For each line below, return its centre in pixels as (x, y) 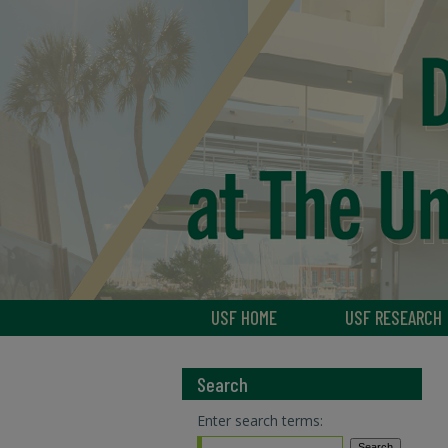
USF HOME (244, 317)
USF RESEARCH (393, 317)
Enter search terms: (260, 420)
